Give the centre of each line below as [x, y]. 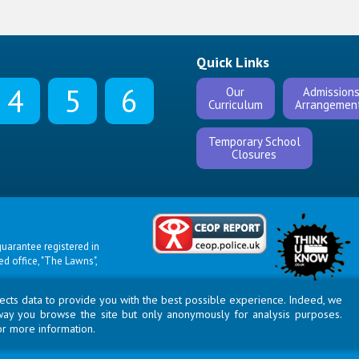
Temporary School [254, 141]
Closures [254, 154]
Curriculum [235, 105]
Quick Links [232, 62]
